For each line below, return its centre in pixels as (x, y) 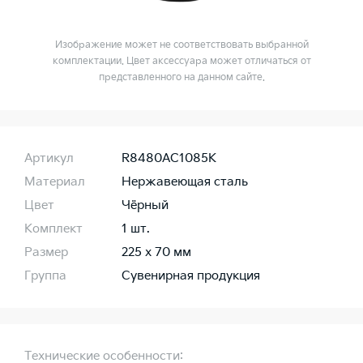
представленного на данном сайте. (181, 78)
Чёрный (145, 206)
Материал (55, 182)
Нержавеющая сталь (185, 182)
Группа (45, 276)
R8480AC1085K (169, 159)
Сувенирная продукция (191, 276)
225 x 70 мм (156, 253)
